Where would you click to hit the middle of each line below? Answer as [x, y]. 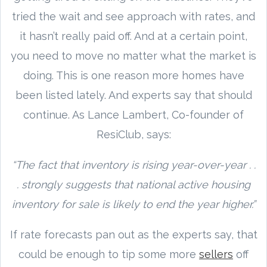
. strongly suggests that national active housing [133, 184]
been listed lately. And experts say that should [133, 95]
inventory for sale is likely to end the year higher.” [133, 204]
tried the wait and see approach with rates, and [133, 16]
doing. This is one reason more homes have [133, 75]
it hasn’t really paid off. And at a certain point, [133, 36]
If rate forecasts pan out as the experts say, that [133, 234]
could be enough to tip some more [109, 254]
